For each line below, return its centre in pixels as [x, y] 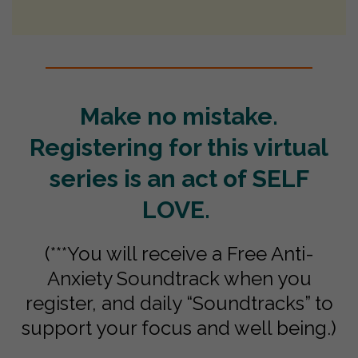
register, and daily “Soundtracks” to [179, 304]
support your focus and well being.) [179, 328]
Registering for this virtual [179, 148]
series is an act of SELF [179, 179]
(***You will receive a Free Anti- [179, 254]
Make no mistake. [179, 117]
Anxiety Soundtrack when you [179, 279]
